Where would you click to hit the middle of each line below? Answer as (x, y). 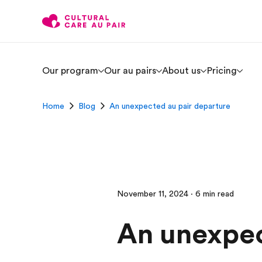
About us (181, 71)
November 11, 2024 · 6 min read (175, 194)
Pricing (222, 71)
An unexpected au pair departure (170, 106)
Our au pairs (130, 71)
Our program (70, 71)
